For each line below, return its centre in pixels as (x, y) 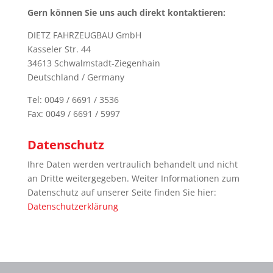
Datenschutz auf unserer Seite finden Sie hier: (122, 192)
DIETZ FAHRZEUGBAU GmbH (84, 35)
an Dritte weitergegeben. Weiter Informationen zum (133, 178)
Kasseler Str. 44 (59, 49)
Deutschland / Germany (76, 77)
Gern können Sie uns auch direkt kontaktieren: (126, 12)
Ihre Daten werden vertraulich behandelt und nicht (132, 164)
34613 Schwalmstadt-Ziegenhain (94, 63)
